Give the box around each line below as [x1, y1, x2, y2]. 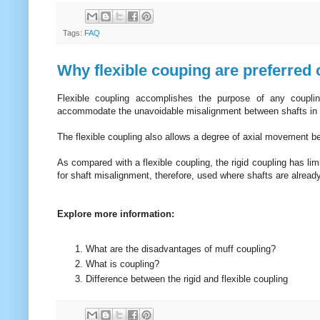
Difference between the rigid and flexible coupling [86, 274, 288, 285]
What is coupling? [86, 259, 159, 270]
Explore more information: [57, 208, 174, 219]
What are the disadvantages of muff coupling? [86, 243, 276, 254]
